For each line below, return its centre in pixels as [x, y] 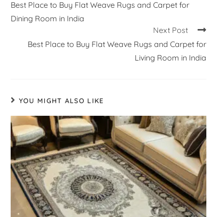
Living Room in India [170, 58]
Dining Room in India [48, 19]
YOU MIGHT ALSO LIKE [61, 101]
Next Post [170, 30]
